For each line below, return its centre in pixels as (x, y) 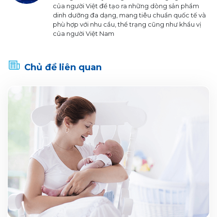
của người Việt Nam (84, 34)
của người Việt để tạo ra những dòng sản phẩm (126, 6)
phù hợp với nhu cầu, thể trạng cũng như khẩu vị (127, 25)
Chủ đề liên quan (63, 67)
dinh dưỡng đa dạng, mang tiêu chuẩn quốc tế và (129, 15)
